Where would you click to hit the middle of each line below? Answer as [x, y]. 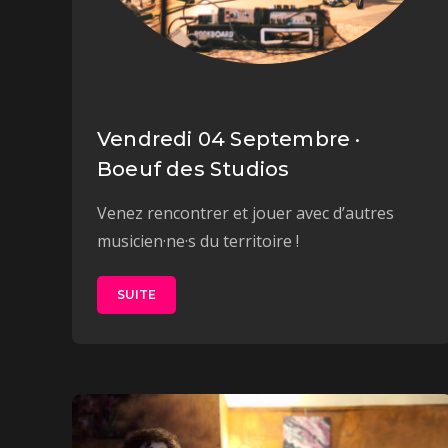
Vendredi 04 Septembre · [229, 138]
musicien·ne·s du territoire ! [198, 240]
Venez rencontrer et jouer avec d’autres [245, 212]
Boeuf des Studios [193, 168]
